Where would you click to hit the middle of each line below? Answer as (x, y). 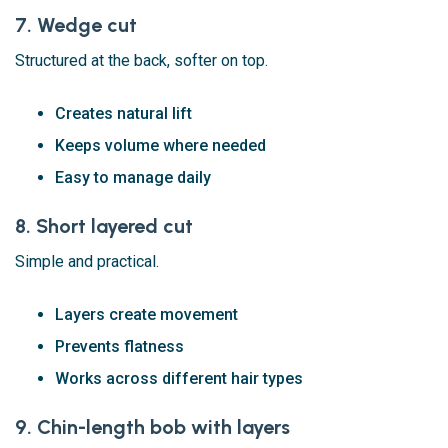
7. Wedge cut (76, 25)
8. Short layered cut (104, 226)
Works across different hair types (179, 379)
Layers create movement (146, 315)
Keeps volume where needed (160, 146)
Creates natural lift (123, 114)
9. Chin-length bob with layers (152, 427)
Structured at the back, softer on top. (141, 61)
